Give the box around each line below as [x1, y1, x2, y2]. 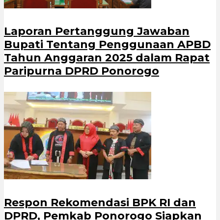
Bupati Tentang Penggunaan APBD [4, 38, 211, 52]
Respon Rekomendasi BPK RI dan [4, 195, 196, 209]
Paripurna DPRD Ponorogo [4, 64, 159, 78]
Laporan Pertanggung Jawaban [4, 25, 190, 38]
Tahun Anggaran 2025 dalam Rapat [4, 51, 210, 65]
